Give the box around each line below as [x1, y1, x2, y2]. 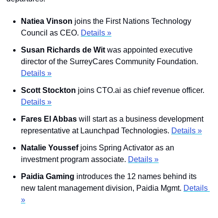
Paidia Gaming [21, 172, 74, 181]
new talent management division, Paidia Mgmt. [21, 184, 183, 192]
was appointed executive [107, 46, 193, 54]
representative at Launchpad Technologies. [21, 127, 171, 135]
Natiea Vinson [21, 17, 73, 25]
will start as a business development [79, 115, 203, 123]
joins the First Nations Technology [73, 17, 191, 25]
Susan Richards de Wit [21, 46, 107, 54]
